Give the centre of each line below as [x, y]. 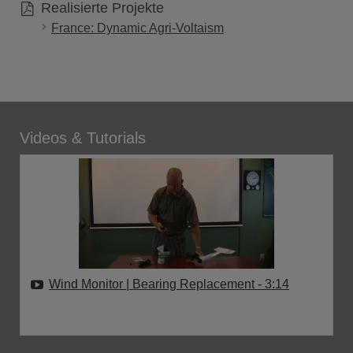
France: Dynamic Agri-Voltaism [137, 28]
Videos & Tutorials [83, 138]
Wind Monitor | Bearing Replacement [153, 284]
